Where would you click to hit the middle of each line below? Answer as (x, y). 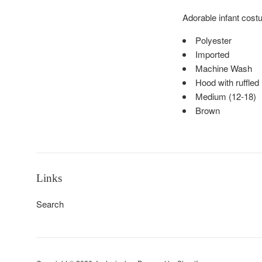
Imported (212, 54)
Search (50, 204)
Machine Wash (224, 68)
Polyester (213, 40)
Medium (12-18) (226, 96)
